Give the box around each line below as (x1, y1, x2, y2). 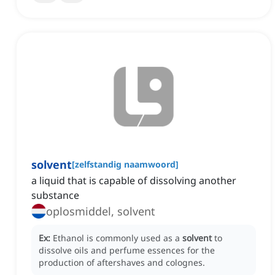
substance (31, 188, 79, 203)
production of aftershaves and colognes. (39, 257, 205, 269)
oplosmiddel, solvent (46, 204, 155, 219)
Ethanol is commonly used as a (53, 232, 182, 244)
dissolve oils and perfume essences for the (39, 244, 215, 257)
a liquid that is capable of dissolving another (31, 174, 236, 188)
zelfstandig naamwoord (75, 158, 176, 171)
